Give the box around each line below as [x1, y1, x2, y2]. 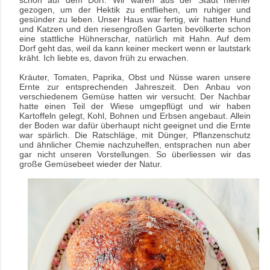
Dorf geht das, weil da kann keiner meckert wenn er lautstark [19, 43, 251, 54]
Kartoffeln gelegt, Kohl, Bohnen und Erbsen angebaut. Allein [19, 111, 251, 121]
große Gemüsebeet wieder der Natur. [19, 159, 162, 169]
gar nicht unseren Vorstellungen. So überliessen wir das [19, 149, 251, 160]
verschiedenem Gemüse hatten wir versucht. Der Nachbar [19, 92, 251, 102]
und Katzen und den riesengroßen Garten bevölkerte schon [19, 24, 251, 34]
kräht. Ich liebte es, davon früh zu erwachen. [19, 53, 189, 63]
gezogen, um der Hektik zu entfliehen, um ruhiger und [19, 5, 251, 15]
